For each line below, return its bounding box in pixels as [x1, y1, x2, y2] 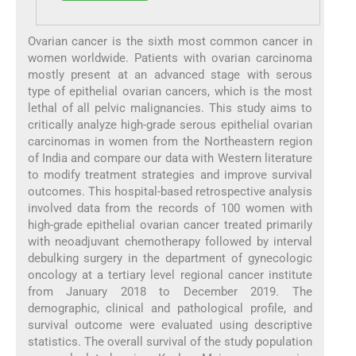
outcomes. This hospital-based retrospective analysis [27, 184, 313, 199]
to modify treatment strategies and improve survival [27, 168, 313, 183]
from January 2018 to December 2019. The [27, 284, 313, 300]
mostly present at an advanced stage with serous [27, 68, 313, 83]
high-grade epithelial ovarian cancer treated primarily [27, 218, 313, 233]
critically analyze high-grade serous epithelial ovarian [27, 118, 313, 133]
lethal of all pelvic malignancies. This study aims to [27, 101, 313, 116]
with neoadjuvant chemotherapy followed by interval [27, 234, 313, 250]
